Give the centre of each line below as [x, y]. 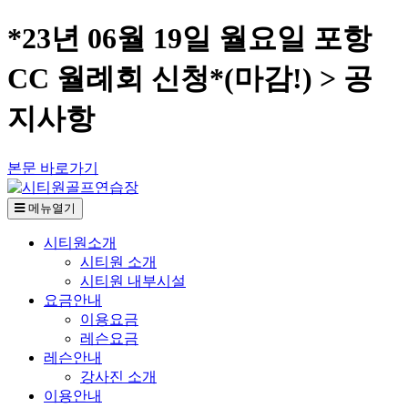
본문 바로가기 [53, 168]
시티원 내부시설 [133, 280]
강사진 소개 [118, 376]
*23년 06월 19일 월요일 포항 [189, 39]
